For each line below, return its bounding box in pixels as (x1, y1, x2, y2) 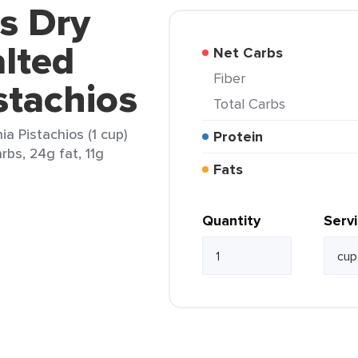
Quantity (202, 210, 261, 231)
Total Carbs (221, 93, 285, 113)
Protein (222, 126, 263, 147)
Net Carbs (224, 42, 283, 63)
